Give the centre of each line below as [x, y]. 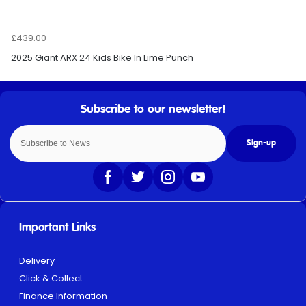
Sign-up [261, 144]
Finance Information [63, 296]
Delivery [37, 260]
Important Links [57, 228]
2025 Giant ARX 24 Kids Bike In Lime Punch [102, 58]
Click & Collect [51, 278]
